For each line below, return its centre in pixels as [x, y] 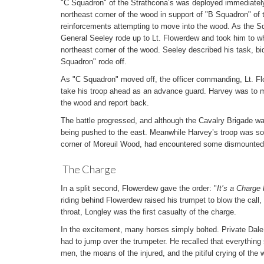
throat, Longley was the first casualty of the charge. [148, 212]
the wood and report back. [105, 103]
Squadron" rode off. [94, 62]
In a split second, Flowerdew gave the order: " [139, 188]
